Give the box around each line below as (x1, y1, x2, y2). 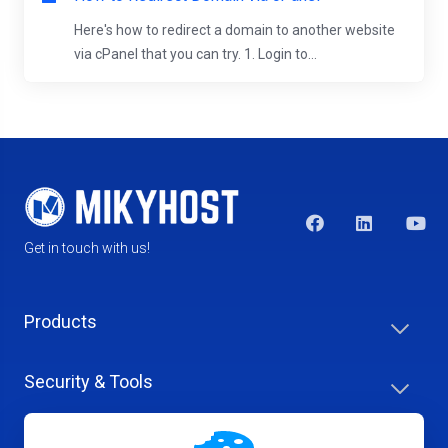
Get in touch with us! (24, 240, 150, 257)
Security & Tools (24, 371, 153, 393)
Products (24, 311, 97, 333)
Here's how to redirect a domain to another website (74, 22, 395, 39)
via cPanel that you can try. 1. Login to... (74, 46, 317, 63)
